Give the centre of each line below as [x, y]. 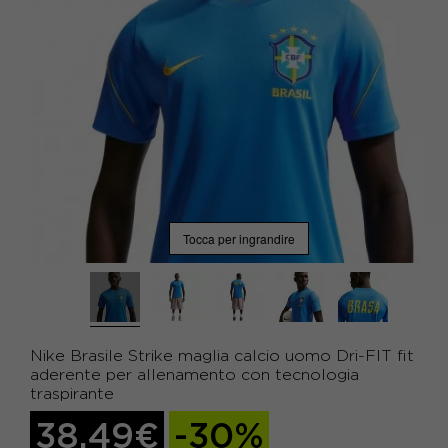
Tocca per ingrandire [239, 238]
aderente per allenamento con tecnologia [194, 374]
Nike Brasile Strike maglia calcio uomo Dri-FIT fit [222, 355]
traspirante [72, 393]
